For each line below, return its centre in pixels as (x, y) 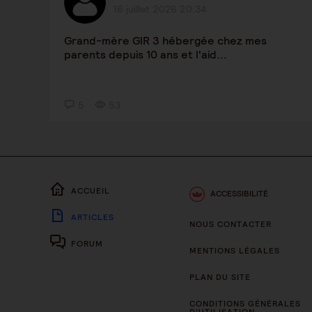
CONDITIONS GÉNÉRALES (245, 303)
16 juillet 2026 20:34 (159, 9)
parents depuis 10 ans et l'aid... (146, 55)
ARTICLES (93, 217)
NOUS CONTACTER (231, 224)
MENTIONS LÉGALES (235, 250)
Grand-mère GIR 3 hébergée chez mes (165, 41)
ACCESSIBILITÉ (239, 193)
